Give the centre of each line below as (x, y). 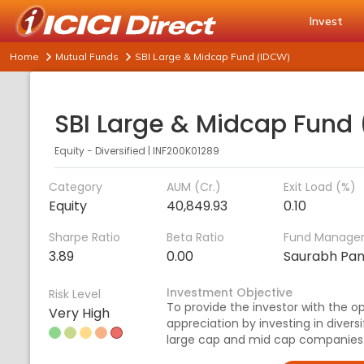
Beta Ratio (195, 237)
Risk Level (75, 294)
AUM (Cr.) (193, 187)
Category (76, 187)
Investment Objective (229, 292)
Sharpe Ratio (84, 237)
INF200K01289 (186, 151)
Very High (79, 313)
